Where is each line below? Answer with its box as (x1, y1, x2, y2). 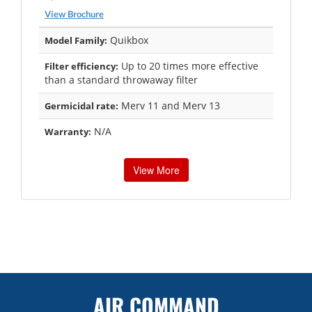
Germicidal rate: (45, 99, 118, 112)
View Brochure (45, 8, 104, 19)
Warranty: (45, 125, 91, 138)
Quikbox (107, 33, 148, 47)
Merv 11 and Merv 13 (118, 98, 220, 112)
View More (132, 162, 180, 177)
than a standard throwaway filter (45, 72, 198, 86)
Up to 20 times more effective (118, 58, 258, 72)
